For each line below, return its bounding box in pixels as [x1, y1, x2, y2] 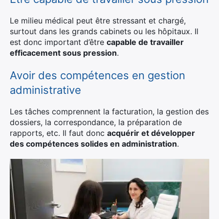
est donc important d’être [10, 37, 107, 47]
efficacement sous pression [10, 48, 117, 58]
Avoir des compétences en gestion [10, 69, 185, 82]
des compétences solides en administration [10, 139, 177, 149]
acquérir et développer [107, 128, 195, 138]
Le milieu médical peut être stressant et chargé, [10, 16, 186, 26]
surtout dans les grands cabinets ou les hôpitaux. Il [10, 26, 198, 37]
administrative [10, 84, 81, 97]
